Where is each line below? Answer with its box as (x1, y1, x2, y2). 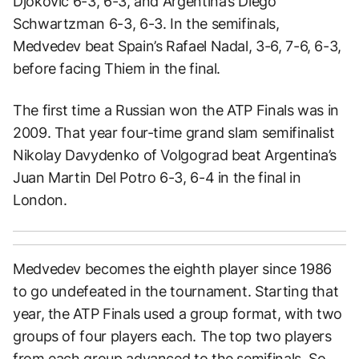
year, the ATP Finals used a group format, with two (13, 305, 343, 323)
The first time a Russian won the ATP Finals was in (13, 102, 340, 119)
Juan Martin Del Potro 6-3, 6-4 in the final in (13, 169, 301, 187)
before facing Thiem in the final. (13, 60, 221, 78)
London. (13, 192, 67, 209)
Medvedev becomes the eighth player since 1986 (13, 260, 332, 278)
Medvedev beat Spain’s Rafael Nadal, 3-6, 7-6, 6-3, (13, 38, 342, 55)
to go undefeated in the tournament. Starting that (13, 283, 339, 301)
